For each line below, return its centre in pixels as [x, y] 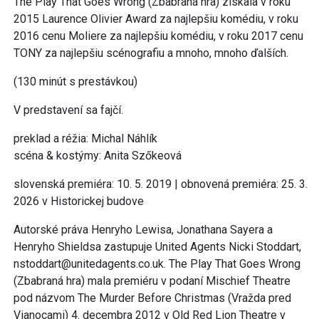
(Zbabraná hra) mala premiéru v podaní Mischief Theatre [152, 281]
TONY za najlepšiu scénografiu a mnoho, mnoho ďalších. [151, 53]
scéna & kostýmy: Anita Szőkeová [98, 155]
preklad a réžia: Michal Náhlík [85, 138]
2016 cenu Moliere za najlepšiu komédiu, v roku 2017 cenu [158, 36]
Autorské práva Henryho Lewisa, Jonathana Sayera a [143, 229]
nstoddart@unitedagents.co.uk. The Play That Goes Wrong [157, 263]
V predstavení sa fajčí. [68, 110]
